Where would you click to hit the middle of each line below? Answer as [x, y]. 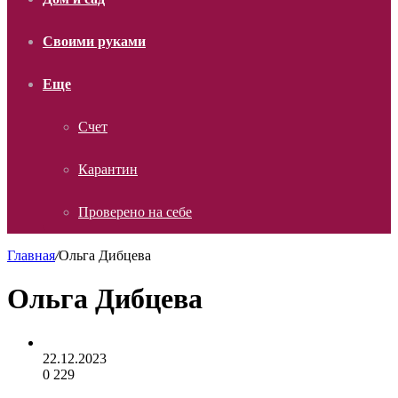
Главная [31, 255]
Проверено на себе [135, 212]
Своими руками [94, 41]
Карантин [108, 169]
